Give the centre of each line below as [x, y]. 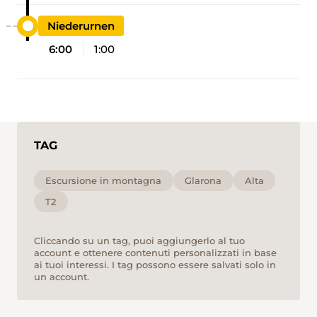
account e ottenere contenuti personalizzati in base [155, 253]
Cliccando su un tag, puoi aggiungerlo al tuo [139, 241]
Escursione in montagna [104, 180]
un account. [62, 277]
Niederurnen [81, 26]
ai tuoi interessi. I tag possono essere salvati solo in [155, 265]
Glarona [203, 180]
